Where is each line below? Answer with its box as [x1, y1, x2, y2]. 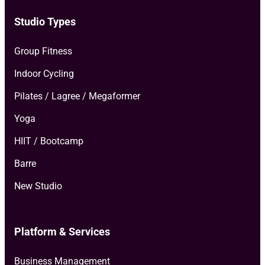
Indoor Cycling [14, 67, 74, 79]
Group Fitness [14, 45, 72, 57]
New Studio [14, 180, 62, 192]
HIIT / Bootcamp [14, 135, 83, 147]
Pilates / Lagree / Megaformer [14, 90, 140, 102]
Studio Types [14, 15, 76, 28]
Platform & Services [14, 225, 110, 238]
